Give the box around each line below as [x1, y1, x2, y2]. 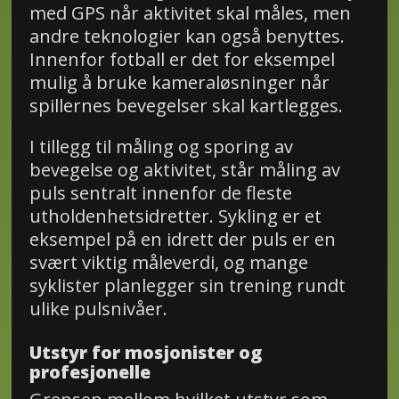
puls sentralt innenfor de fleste [28, 181, 292, 206]
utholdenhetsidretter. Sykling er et [28, 204, 322, 229]
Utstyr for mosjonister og [28, 340, 262, 365]
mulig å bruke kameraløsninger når [28, 70, 330, 95]
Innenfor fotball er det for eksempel [28, 47, 335, 72]
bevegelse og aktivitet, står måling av [28, 158, 340, 183]
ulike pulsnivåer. [28, 297, 167, 322]
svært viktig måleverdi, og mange [28, 250, 308, 275]
